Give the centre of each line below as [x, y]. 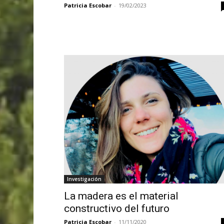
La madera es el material [121, 196]
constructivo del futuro [116, 208]
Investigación [84, 179]
